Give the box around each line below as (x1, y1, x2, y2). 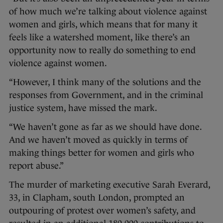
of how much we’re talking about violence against (9, 6, 207, 17)
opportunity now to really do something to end (9, 45, 196, 56)
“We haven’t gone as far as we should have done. (9, 122, 202, 132)
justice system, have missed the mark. (9, 103, 157, 113)
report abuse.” (9, 161, 64, 171)
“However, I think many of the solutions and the (9, 77, 201, 88)
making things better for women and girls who (9, 148, 194, 158)
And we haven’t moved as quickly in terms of (9, 135, 188, 145)
